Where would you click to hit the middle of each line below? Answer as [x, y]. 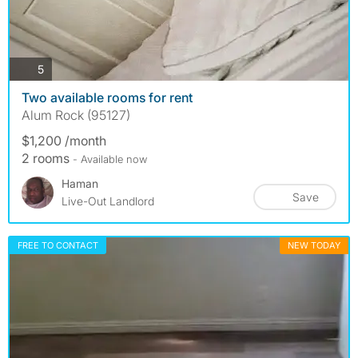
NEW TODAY [314, 246]
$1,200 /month [64, 141]
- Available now [110, 159]
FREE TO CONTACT [58, 246]
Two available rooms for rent [107, 98]
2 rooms [47, 159]
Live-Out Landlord [108, 201]
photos [61, 68]
